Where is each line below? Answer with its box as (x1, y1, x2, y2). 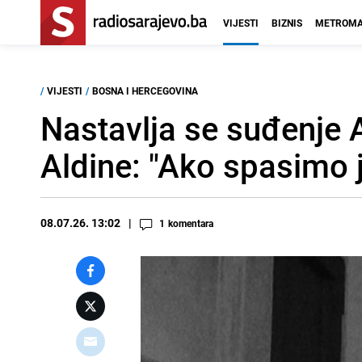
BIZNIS (271, 16, 302, 29)
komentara (168, 217, 213, 229)
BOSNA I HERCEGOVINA (92, 84, 198, 97)
